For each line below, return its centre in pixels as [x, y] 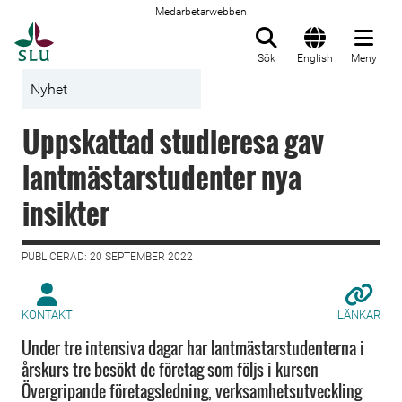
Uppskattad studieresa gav [173, 141]
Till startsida [98, 31]
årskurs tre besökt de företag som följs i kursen [170, 370]
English [315, 58]
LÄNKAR [359, 315]
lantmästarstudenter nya [162, 177]
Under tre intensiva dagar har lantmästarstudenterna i [193, 348]
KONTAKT [47, 315]
